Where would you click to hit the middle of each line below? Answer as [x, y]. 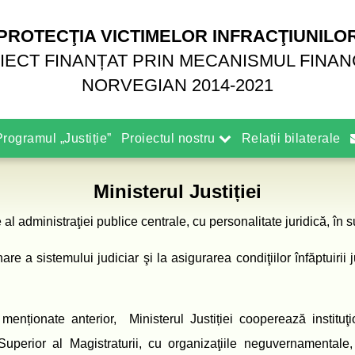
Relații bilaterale [291, 138]
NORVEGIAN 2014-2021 [177, 85]
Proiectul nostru [170, 138]
